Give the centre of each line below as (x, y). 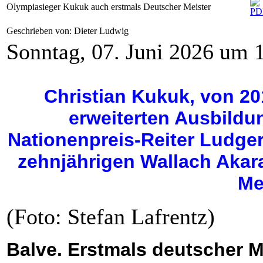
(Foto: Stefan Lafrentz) (111, 217)
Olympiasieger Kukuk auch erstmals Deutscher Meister (109, 7)
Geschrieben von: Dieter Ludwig (69, 31)
